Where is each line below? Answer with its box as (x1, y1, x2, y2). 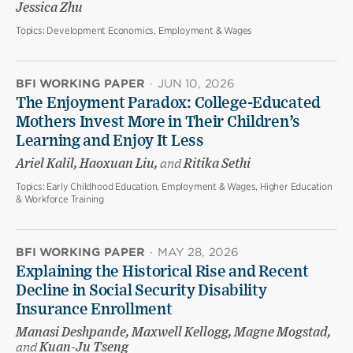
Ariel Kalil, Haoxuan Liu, (16, 158, 160, 171)
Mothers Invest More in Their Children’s (16, 114, 301, 131)
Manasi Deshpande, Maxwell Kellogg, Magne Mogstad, (16, 326, 331, 340)
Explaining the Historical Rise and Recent (16, 264, 309, 281)
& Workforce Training (16, 193, 105, 206)
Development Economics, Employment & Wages (46, 24, 253, 37)
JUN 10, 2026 (158, 77, 235, 91)
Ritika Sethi (181, 158, 251, 171)
